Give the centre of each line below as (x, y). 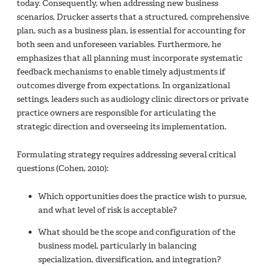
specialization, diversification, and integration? (129, 259)
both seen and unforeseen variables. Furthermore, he (119, 44)
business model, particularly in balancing (117, 246)
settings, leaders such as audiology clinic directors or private (133, 99)
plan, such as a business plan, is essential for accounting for (131, 30)
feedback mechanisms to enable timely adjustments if (121, 72)
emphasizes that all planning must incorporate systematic (130, 58)
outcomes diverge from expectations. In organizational (123, 85)
